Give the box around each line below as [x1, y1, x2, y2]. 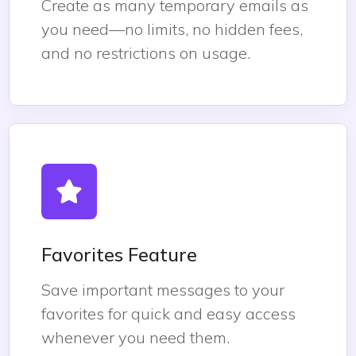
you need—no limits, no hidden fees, [41, 19, 303, 39]
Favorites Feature [41, 242, 197, 266]
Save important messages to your [41, 280, 284, 300]
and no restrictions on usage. [41, 43, 250, 63]
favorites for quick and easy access [41, 304, 296, 323]
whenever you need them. [41, 327, 230, 347]
